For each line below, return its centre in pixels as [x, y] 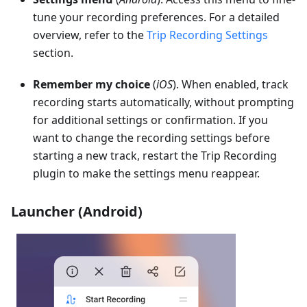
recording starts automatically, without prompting [163, 102]
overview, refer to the [90, 35]
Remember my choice [91, 84]
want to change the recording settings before [151, 138]
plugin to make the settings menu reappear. [146, 173]
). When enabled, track [231, 84]
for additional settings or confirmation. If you [150, 120]
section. [53, 53]
